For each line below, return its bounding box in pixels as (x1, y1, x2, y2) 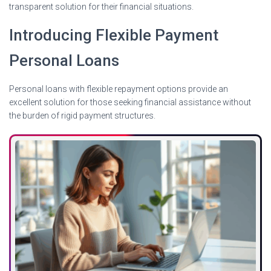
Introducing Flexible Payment (9, 25, 218, 44)
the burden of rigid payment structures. (9, 110, 155, 120)
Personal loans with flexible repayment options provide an (9, 83, 228, 94)
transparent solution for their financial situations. (9, 1, 194, 11)
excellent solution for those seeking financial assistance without (9, 97, 251, 107)
